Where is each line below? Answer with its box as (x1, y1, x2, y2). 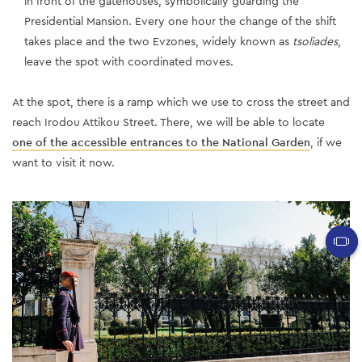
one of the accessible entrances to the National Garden (12, 134, 310, 149)
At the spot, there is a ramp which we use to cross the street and (12, 94, 350, 109)
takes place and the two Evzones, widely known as (24, 33, 293, 48)
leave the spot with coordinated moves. (24, 53, 234, 69)
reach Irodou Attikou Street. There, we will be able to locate (12, 114, 325, 129)
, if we (310, 134, 342, 149)
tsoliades (293, 33, 338, 48)
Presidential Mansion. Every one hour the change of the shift (24, 13, 336, 28)
